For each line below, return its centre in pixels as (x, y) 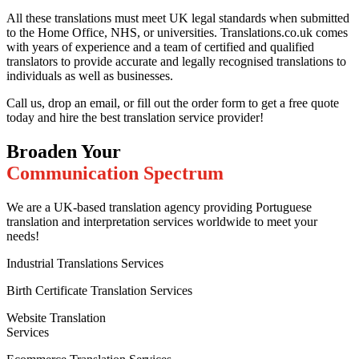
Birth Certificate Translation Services (99, 291)
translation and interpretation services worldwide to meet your (162, 222)
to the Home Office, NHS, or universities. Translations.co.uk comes (177, 33)
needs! (23, 236)
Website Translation (56, 318)
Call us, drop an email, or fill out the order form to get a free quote (173, 103)
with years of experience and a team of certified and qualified (160, 47)
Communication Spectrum (115, 173)
